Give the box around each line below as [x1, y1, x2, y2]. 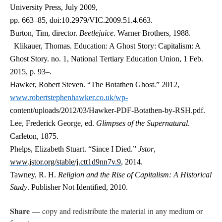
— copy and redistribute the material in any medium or [30, 206, 203, 216]
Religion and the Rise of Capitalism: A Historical [58, 170, 212, 179]
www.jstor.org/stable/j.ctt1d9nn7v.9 [10, 158, 121, 166]
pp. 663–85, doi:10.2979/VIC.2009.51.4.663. [10, 16, 153, 24]
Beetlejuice [79, 29, 113, 37]
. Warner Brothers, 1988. [113, 29, 193, 37]
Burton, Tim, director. [10, 29, 79, 37]
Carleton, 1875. [10, 132, 58, 140]
